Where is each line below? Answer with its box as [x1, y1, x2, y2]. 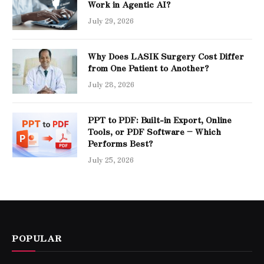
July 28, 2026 [88, 79, 134, 90]
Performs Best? [88, 137, 153, 150]
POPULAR [12, 232, 62, 245]
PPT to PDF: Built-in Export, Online [88, 114, 232, 126]
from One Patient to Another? [88, 62, 209, 74]
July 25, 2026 [88, 154, 134, 165]
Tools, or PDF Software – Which [88, 126, 221, 138]
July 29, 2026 [88, 15, 134, 26]
